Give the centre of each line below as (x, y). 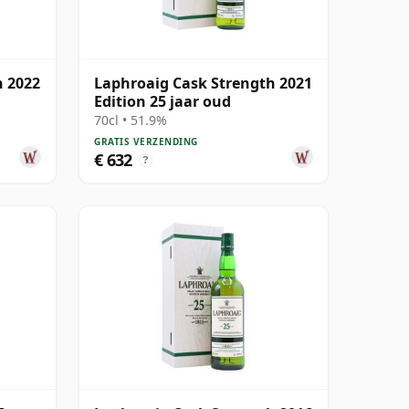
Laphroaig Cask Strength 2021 (203, 83)
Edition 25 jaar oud (163, 101)
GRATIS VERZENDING (146, 141)
